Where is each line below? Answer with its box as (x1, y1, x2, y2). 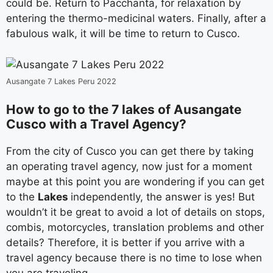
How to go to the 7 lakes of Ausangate (6, 102, 241, 117)
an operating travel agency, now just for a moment (6, 160, 252, 172)
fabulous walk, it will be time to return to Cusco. (6, 27, 240, 40)
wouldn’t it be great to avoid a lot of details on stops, (6, 206, 265, 218)
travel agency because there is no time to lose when (6, 252, 262, 264)
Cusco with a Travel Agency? (6, 116, 186, 132)
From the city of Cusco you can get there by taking (6, 145, 253, 157)
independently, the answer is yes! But (71, 191, 255, 203)
